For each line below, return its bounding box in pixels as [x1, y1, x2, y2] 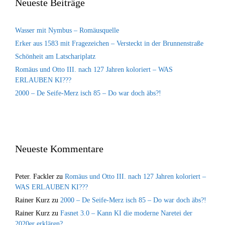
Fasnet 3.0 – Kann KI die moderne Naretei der [60, 209, 192, 217]
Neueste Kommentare [15, 143, 103, 155]
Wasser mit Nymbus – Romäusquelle [15, 27, 119, 35]
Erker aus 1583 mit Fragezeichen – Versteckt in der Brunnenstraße [15, 40, 203, 48]
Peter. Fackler [15, 173, 54, 181]
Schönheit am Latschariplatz [15, 53, 95, 61]
